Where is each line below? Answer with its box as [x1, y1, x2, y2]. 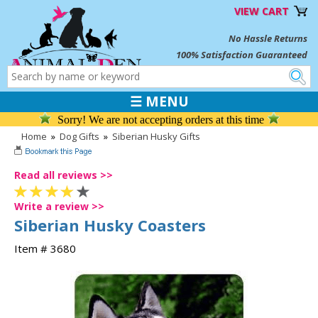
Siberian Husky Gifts [112, 130, 200, 143]
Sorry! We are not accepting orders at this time [57, 114, 264, 126]
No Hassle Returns [229, 32, 307, 45]
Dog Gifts [60, 130, 99, 143]
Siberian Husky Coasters [14, 214, 206, 236]
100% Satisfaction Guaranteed [176, 48, 307, 61]
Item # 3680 [14, 241, 76, 256]
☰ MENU [129, 92, 189, 111]
